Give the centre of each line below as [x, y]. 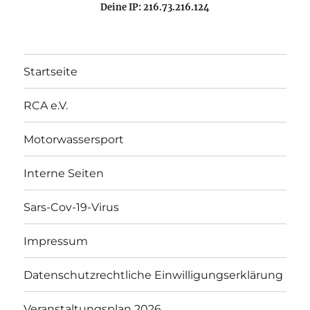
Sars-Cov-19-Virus [72, 207]
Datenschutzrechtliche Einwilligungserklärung [154, 275]
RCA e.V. [46, 105]
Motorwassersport [74, 139]
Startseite [51, 71]
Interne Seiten [64, 173]
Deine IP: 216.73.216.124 [155, 8]
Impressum [56, 241]
